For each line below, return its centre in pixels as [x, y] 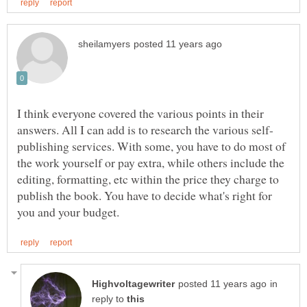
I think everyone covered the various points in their [140, 113]
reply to [109, 299]
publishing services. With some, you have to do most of [151, 146]
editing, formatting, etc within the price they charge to [148, 179]
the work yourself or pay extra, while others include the [151, 163]
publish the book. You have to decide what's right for [145, 196]
